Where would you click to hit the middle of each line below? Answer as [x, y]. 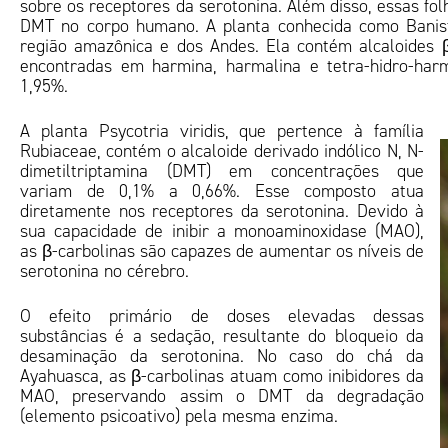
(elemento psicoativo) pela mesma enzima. [179, 416]
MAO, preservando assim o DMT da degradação [222, 396]
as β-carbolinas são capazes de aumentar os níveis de [222, 251]
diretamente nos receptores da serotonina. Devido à [222, 211]
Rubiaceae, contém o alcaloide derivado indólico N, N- [222, 151]
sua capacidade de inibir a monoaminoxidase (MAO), [222, 231]
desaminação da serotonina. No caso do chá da [222, 356]
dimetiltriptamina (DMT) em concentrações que [222, 171]
